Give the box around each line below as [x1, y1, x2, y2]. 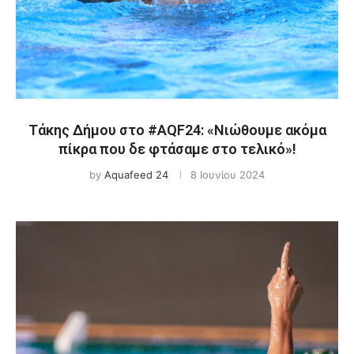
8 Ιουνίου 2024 [190, 168, 265, 181]
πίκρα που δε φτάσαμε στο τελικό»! [58, 141, 296, 157]
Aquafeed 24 [104, 168, 168, 181]
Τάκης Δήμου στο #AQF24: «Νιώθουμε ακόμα [28, 122, 326, 138]
